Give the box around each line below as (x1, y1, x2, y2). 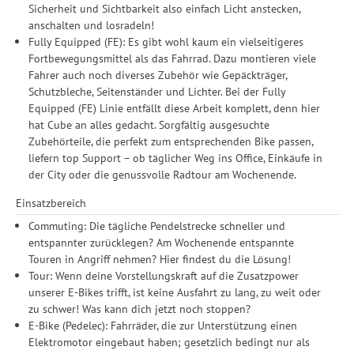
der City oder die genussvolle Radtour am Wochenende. (28, 167, 297, 183)
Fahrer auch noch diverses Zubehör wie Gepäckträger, (28, 67, 288, 83)
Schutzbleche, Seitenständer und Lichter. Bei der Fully (28, 84, 286, 100)
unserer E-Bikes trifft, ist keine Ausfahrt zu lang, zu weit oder (28, 284, 322, 299)
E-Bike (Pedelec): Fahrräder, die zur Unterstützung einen (28, 318, 298, 333)
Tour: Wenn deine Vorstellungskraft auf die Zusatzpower (28, 268, 299, 283)
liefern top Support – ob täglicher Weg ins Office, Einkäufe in (28, 150, 323, 166)
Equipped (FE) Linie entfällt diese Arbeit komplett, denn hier (28, 100, 321, 116)
